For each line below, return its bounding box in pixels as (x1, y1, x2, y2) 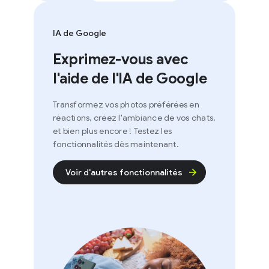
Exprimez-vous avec (40, 50, 175, 68)
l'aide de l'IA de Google (40, 69, 193, 88)
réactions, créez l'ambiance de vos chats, (40, 112, 202, 123)
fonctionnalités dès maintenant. (40, 138, 166, 150)
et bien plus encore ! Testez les (40, 125, 159, 136)
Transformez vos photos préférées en (40, 98, 186, 110)
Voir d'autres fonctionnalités (52, 166, 169, 178)
